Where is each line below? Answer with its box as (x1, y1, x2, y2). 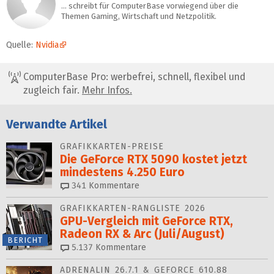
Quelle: (6, 39, 35, 50)
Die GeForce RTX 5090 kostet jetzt (60, 152, 247, 167)
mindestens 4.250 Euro (60, 165, 185, 180)
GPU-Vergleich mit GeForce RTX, (60, 214, 233, 229)
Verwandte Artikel (6, 116, 107, 131)
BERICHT (7, 235, 43, 245)
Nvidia (35, 39, 59, 50)
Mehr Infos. (82, 84, 132, 96)
